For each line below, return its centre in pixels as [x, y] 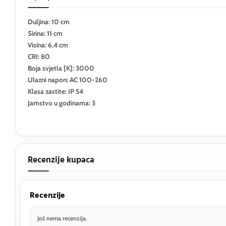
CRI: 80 [39, 56]
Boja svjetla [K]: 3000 [61, 68]
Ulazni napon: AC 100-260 [68, 79]
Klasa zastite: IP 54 [55, 91]
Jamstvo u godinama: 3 [62, 103]
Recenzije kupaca [61, 160]
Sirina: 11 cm [45, 33]
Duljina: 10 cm [49, 21]
